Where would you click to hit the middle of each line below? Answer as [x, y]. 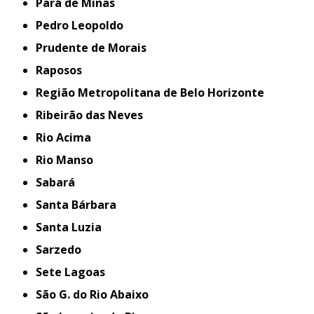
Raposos [63, 70]
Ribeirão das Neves [93, 115]
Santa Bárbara [80, 205]
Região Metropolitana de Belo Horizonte [154, 93]
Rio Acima [67, 137]
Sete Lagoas [74, 272]
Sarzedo [62, 250]
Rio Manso [68, 160]
